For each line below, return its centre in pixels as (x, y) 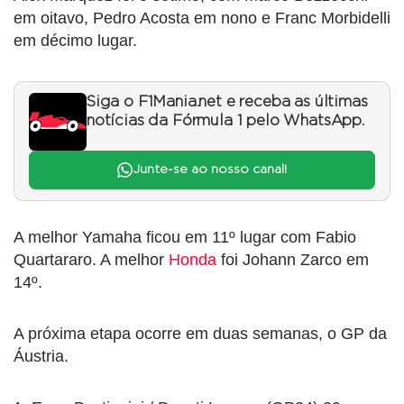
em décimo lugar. (75, 41)
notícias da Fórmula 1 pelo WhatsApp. (225, 121)
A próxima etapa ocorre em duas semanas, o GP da (200, 333)
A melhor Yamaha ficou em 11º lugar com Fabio (185, 237)
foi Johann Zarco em (293, 259)
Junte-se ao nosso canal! (209, 170)
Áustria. (41, 356)
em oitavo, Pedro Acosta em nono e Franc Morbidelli (202, 18)
